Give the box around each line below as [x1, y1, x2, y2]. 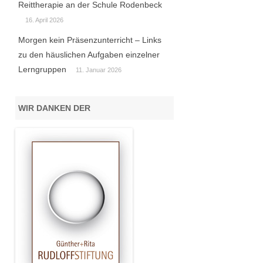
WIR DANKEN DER [18, 103, 90, 113]
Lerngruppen [18, 65, 66, 75]
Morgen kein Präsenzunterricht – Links [18, 35, 161, 45]
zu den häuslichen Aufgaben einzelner [18, 50, 160, 60]
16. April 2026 [25, 16, 63, 24]
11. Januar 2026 [75, 66, 122, 74]
